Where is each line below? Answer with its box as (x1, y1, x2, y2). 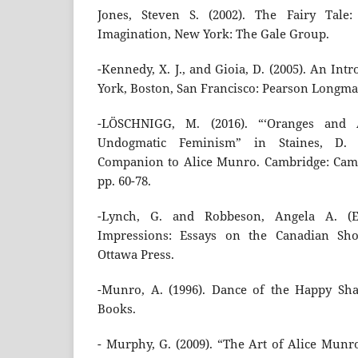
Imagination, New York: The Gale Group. (97, 26, 329, 43)
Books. (97, 300, 136, 318)
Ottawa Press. (97, 246, 174, 264)
